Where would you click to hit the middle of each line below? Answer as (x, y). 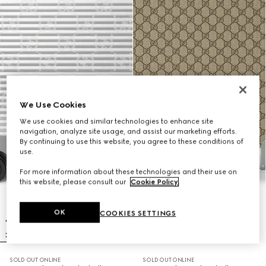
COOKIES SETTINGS (138, 213)
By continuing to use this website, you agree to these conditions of (132, 142)
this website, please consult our (74, 182)
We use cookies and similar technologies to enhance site (117, 121)
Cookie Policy (155, 182)
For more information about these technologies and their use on (129, 172)
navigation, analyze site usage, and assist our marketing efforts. (129, 132)
